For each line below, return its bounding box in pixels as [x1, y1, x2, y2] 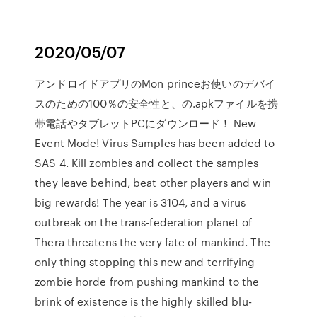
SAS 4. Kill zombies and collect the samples [35, 155, 259, 171]
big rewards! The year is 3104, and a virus [35, 195, 246, 210]
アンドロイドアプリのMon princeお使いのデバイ [35, 76, 275, 91]
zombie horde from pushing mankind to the [35, 274, 260, 289]
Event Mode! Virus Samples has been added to [35, 135, 275, 151]
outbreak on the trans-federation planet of [35, 214, 253, 230]
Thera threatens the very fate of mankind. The [35, 234, 270, 250]
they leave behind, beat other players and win [35, 175, 271, 190]
